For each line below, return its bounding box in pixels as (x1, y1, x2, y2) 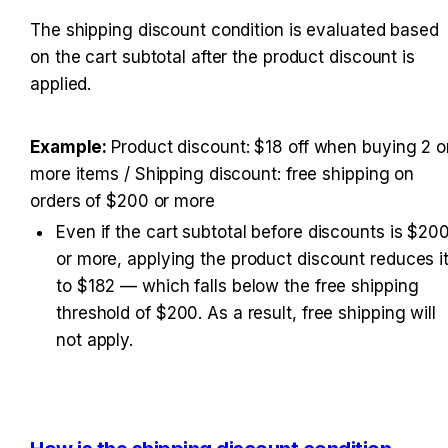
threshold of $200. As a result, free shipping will (56, 302, 436, 323)
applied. (30, 73, 92, 94)
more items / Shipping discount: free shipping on (30, 163, 415, 184)
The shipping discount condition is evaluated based (30, 19, 439, 40)
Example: (30, 136, 112, 157)
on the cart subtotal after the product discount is (30, 46, 415, 67)
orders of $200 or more (30, 190, 215, 211)
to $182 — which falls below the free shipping (56, 275, 419, 296)
